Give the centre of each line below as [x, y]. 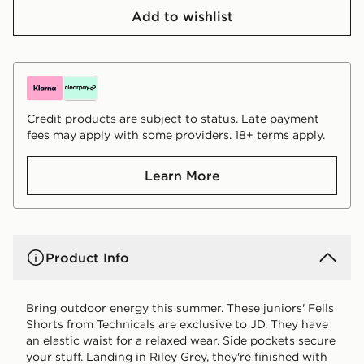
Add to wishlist [182, 16]
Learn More [182, 175]
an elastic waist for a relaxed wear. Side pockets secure [181, 340]
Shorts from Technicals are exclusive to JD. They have [177, 324]
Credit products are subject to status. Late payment [173, 118]
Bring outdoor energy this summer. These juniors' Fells [180, 308]
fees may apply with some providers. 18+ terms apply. [176, 134]
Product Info [87, 257]
